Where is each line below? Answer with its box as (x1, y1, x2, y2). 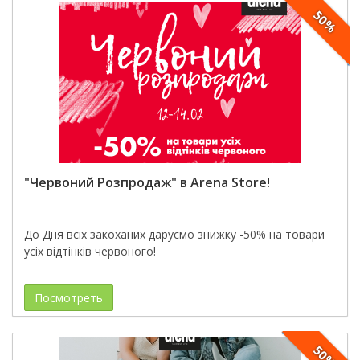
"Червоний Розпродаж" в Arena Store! (24, 174, 270, 191)
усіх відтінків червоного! (24, 243, 156, 259)
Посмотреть (35, 290, 103, 305)
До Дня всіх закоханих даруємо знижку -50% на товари (24, 227, 325, 242)
